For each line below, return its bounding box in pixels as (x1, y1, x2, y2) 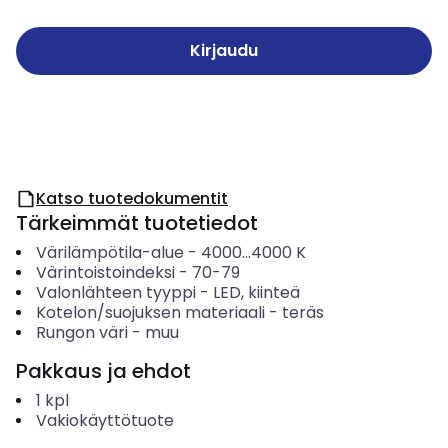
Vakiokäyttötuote (35, 409, 174, 432)
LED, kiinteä (212, 281, 300, 304)
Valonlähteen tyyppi (35, 281, 196, 304)
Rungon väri (35, 321, 128, 344)
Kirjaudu (190, 39, 258, 62)
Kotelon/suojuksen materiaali (35, 301, 265, 324)
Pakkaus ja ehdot (16, 357, 191, 385)
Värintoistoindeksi (35, 261, 175, 284)
